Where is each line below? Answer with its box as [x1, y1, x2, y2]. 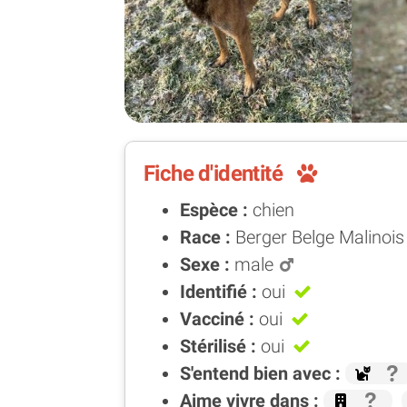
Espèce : [180, 198, 253, 221]
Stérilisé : [180, 334, 261, 357]
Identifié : [180, 280, 262, 303]
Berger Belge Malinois [235, 225, 404, 248]
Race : [180, 225, 235, 248]
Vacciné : [180, 307, 259, 330]
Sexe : [180, 253, 234, 275]
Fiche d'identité [144, 160, 283, 186]
